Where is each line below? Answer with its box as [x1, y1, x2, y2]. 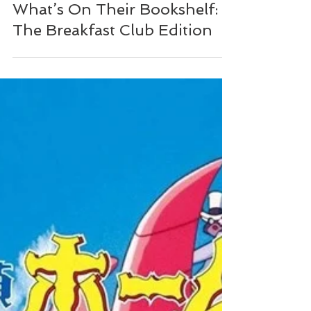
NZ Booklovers [42, 69, 99, 80]
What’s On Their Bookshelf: [12, 100, 218, 118]
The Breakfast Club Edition [12, 121, 212, 139]
